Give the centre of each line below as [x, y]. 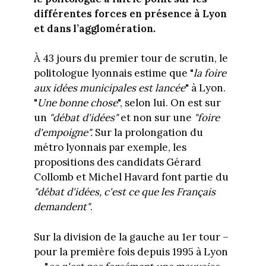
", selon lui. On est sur [169, 103]
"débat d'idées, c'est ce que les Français [124, 192]
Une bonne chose [77, 103]
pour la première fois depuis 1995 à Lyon [131, 251]
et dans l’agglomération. [94, 28]
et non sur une [155, 118]
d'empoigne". [63, 133]
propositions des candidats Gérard [117, 162]
